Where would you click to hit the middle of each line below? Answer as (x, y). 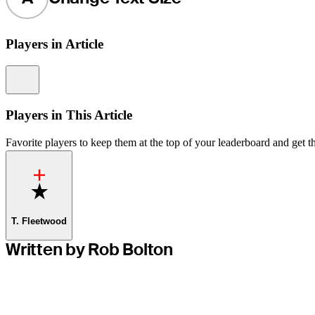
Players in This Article (69, 115)
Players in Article (54, 44)
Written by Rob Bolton (89, 250)
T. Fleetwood (39, 221)
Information (56, 72)
